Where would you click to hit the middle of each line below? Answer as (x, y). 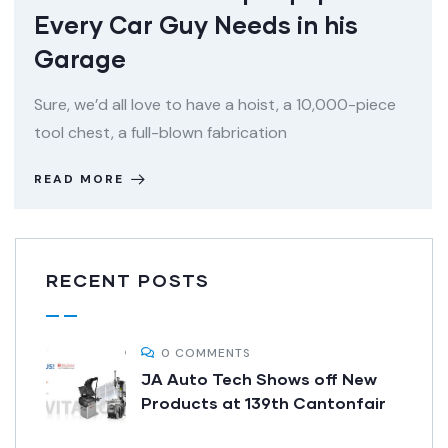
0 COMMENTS (206, 352)
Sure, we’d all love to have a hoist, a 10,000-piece (215, 104)
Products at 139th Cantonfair (263, 402)
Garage (80, 58)
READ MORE (79, 178)
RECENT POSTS (128, 279)
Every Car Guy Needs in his (196, 24)
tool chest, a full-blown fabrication (160, 132)
